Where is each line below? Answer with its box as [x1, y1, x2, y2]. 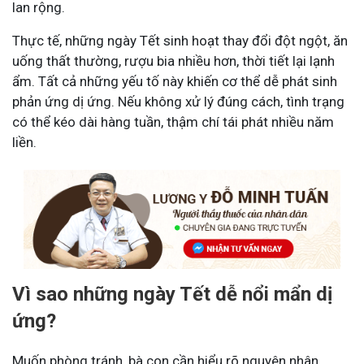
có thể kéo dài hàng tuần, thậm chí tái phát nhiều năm [12, 114, 334, 130]
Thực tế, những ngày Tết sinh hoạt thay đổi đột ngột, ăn [12, 32, 348, 49]
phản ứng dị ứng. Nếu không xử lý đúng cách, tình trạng [12, 93, 344, 110]
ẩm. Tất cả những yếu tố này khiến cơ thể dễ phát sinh [12, 73, 337, 89]
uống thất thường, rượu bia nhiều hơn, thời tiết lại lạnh [12, 53, 335, 69]
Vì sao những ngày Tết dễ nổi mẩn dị [12, 282, 332, 305]
